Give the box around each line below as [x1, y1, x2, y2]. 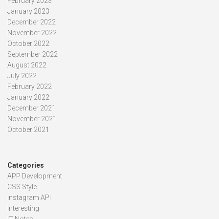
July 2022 [7, 71, 37, 80]
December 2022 [7, 18, 56, 26]
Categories [7, 161, 44, 169]
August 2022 [7, 61, 46, 69]
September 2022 [7, 50, 58, 58]
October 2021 [7, 125, 49, 133]
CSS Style [7, 182, 37, 191]
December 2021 [7, 104, 56, 112]
